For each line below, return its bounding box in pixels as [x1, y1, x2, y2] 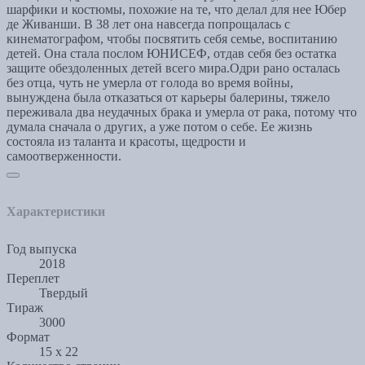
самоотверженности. [7, 149, 121, 164]
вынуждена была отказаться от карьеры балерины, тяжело [7, 90, 330, 105]
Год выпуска [7, 242, 77, 257]
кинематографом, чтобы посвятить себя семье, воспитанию [7, 32, 337, 46]
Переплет [7, 271, 59, 286]
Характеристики [7, 204, 105, 219]
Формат [7, 330, 50, 345]
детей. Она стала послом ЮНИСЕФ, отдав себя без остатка [7, 46, 336, 61]
